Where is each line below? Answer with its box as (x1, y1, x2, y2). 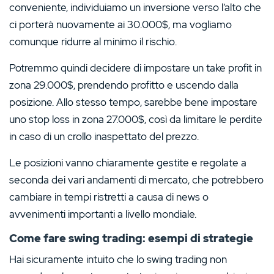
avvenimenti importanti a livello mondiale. (9, 207, 196, 221)
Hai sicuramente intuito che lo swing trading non (9, 252, 227, 266)
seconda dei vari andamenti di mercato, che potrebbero (9, 172, 264, 187)
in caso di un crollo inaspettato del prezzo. (9, 129, 199, 143)
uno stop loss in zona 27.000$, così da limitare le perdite (9, 112, 262, 126)
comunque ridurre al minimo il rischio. (9, 34, 177, 48)
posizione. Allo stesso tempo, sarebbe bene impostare (9, 95, 257, 109)
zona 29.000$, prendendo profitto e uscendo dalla (9, 78, 239, 92)
